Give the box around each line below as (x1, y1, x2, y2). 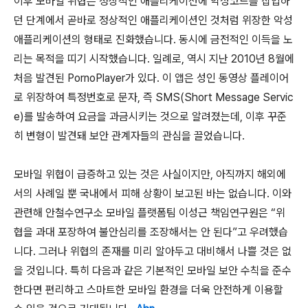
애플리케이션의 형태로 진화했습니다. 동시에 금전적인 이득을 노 (14, 33, 293, 46)
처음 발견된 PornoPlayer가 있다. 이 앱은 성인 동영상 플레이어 (14, 71, 289, 85)
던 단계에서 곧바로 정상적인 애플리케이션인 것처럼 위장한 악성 (14, 14, 293, 27)
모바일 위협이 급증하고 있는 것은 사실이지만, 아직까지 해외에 (14, 168, 286, 181)
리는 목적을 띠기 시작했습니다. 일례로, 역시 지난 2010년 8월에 (14, 52, 294, 65)
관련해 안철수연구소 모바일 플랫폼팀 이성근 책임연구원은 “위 (14, 206, 285, 219)
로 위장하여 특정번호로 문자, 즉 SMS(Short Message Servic (14, 91, 294, 104)
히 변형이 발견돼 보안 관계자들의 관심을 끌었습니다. (14, 129, 245, 142)
